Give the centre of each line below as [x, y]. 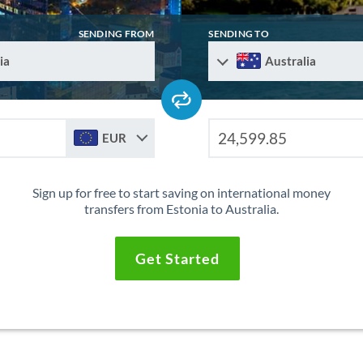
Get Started [177, 259]
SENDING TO [239, 34]
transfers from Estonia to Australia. [181, 209]
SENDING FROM [116, 34]
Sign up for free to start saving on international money [181, 193]
